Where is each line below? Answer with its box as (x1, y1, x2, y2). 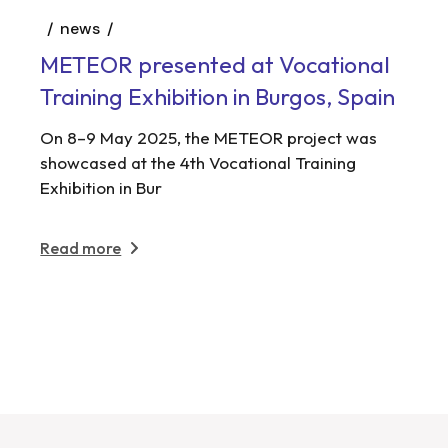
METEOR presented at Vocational (40, 50, 391, 80)
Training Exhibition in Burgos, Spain (40, 82, 396, 112)
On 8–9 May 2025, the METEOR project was (40, 126, 378, 148)
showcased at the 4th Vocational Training (40, 151, 357, 173)
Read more (40, 237, 122, 258)
